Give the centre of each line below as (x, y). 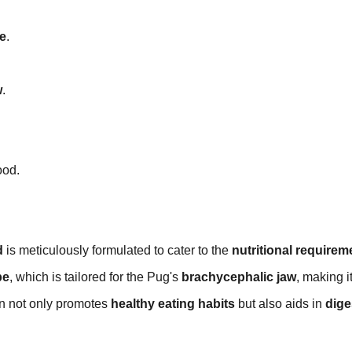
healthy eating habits (173, 304)
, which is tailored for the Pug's (95, 277)
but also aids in (280, 304)
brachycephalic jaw (239, 277)
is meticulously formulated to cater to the (117, 251)
